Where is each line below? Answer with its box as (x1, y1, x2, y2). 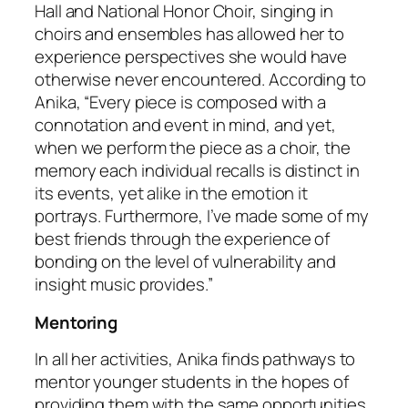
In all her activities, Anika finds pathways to (35, 347, 356, 372)
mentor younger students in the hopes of (35, 370, 350, 394)
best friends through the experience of (35, 227, 331, 251)
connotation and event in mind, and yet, (35, 113, 337, 138)
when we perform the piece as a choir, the (35, 136, 351, 160)
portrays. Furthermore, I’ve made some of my (35, 204, 369, 229)
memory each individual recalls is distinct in (35, 158, 360, 183)
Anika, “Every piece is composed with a (35, 90, 327, 115)
